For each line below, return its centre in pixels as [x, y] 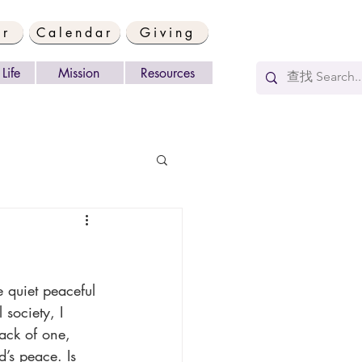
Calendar [75, 32]
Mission [78, 73]
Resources [167, 73]
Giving [167, 32]
